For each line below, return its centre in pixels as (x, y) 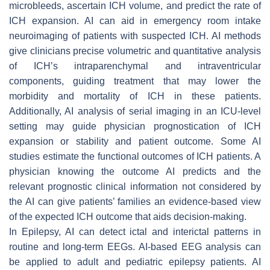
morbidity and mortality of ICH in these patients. (135, 96)
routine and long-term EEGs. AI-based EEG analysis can (135, 246)
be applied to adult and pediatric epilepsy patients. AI (135, 262)
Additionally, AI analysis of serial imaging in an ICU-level (135, 111)
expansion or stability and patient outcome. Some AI (135, 141)
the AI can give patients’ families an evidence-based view (135, 201)
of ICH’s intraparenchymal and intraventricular (135, 66)
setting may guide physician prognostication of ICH (135, 126)
